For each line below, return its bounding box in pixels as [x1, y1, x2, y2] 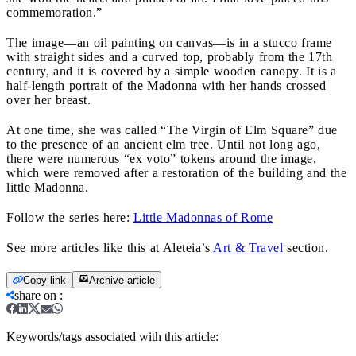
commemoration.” [6, 5, 103, 19]
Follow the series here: [6, 210, 133, 224]
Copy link [23, 273, 66, 286]
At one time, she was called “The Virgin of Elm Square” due [6, 122, 338, 137]
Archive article [89, 273, 155, 286]
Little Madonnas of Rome [133, 210, 273, 224]
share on [14, 288, 56, 302]
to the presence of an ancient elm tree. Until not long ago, [6, 137, 320, 151]
